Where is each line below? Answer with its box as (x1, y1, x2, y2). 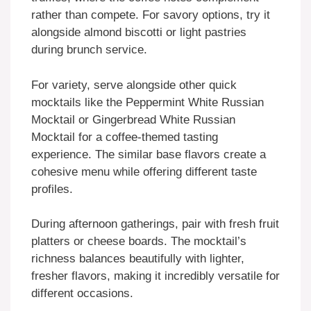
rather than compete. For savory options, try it (31, 8, 270, 22)
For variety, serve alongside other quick (31, 78, 237, 92)
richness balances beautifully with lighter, (31, 252, 244, 266)
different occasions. (31, 287, 133, 301)
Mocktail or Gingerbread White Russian (31, 112, 235, 126)
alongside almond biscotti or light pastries (31, 26, 246, 40)
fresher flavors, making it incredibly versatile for (31, 269, 280, 283)
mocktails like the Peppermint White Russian (31, 95, 264, 109)
